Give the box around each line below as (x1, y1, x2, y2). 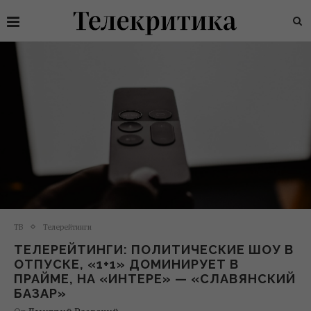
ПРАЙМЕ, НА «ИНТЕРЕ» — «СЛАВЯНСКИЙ (14, 271, 296, 286)
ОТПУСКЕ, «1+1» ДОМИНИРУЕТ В (14, 256, 239, 271)
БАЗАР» (14, 285, 67, 301)
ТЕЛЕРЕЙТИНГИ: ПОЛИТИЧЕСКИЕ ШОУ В (14, 242, 294, 257)
